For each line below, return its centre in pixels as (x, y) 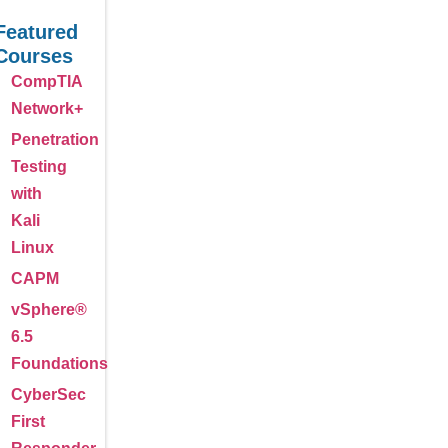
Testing (39, 166)
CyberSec (49, 394)
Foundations (60, 363)
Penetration (55, 139)
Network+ (47, 108)
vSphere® (49, 309)
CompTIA (47, 81)
